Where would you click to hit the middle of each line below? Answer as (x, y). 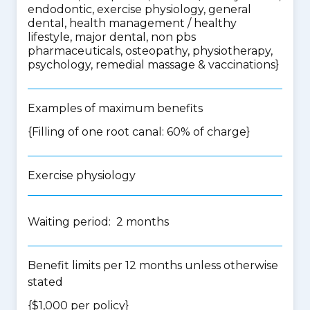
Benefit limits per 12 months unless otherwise (153, 265)
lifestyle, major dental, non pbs (112, 37)
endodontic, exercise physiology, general (139, 9)
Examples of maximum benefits (115, 108)
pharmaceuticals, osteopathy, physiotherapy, (150, 51)
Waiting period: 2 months (98, 222)
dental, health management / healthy (132, 23)
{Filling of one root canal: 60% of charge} (139, 132)
